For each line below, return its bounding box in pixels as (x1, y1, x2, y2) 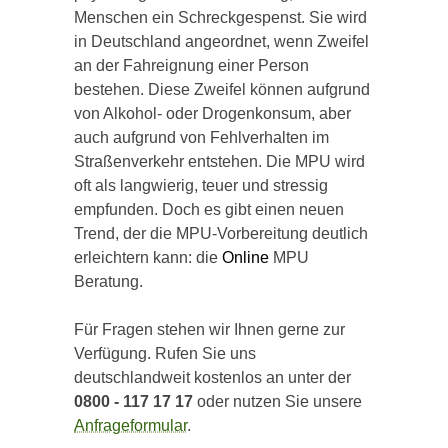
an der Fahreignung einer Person (74, 57, 309, 74)
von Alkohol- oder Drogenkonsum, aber (74, 105, 351, 122)
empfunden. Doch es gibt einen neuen (74, 201, 344, 218)
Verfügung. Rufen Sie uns (74, 345, 256, 362)
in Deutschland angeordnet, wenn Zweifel (74, 33, 369, 50)
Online (222, 249, 269, 266)
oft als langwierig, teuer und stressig (74, 177, 328, 194)
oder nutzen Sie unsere (193, 393, 362, 410)
